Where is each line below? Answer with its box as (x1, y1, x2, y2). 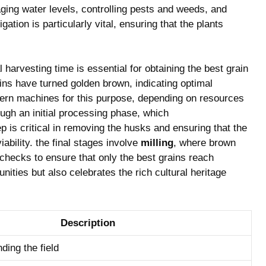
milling (141, 137, 173, 148)
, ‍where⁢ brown (173, 137, 236, 148)
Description (61, 217, 115, 229)
